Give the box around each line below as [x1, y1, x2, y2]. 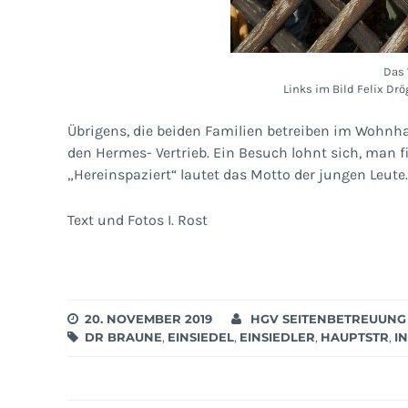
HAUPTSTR [320, 329, 389, 344]
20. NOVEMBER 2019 [84, 311, 212, 326]
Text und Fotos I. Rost [66, 211, 208, 229]
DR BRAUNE [84, 329, 162, 344]
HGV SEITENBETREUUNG [250, 311, 406, 326]
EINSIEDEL [167, 329, 234, 344]
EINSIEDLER [239, 329, 315, 344]
